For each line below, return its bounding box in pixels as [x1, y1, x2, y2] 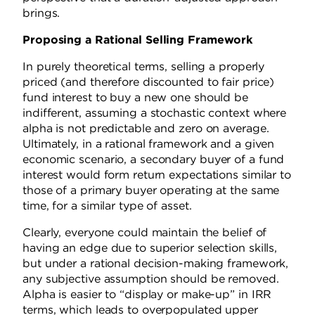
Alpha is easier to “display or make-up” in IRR [22, 288, 272, 302]
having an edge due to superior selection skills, [22, 241, 278, 255]
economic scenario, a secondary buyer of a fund [22, 153, 285, 167]
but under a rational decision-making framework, [22, 257, 289, 271]
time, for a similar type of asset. [22, 199, 192, 213]
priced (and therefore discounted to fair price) [22, 75, 275, 89]
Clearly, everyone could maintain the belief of [22, 226, 267, 240]
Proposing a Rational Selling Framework [22, 33, 253, 47]
